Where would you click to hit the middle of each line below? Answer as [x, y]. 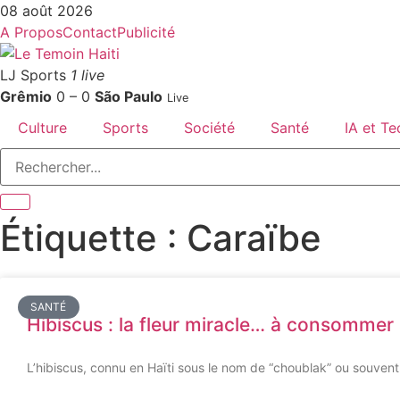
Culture [42, 128]
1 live [87, 75]
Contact [90, 32]
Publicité [146, 32]
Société [209, 128]
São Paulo [129, 96]
